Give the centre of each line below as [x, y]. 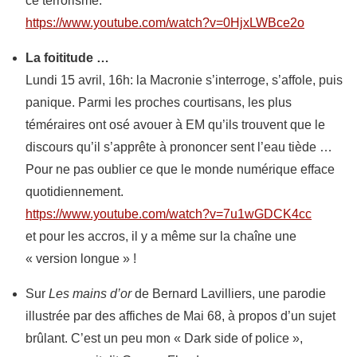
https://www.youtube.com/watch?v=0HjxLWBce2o [165, 23]
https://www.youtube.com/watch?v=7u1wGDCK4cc [169, 214]
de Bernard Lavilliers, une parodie [229, 294]
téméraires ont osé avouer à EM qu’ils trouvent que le [175, 125]
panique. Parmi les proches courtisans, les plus [159, 102]
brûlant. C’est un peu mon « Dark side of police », [164, 338]
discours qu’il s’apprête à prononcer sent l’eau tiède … [179, 147]
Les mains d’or [90, 294]
